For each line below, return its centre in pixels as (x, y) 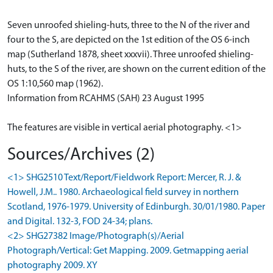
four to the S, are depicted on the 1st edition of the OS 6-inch (129, 40)
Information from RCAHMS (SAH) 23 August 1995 (106, 98)
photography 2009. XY (52, 265)
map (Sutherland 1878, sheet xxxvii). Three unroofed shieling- (130, 55)
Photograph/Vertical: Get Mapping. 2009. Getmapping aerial (128, 251)
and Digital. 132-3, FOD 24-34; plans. (80, 222)
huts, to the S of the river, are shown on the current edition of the (136, 69)
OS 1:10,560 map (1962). (55, 84)
